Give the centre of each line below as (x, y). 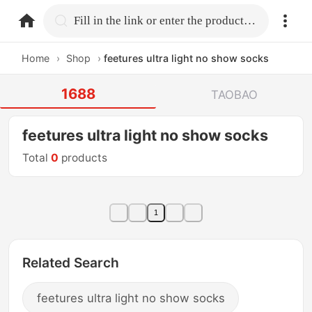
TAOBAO (234, 94)
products (83, 158)
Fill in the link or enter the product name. (250, 20)
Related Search (71, 263)
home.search (109, 20)
